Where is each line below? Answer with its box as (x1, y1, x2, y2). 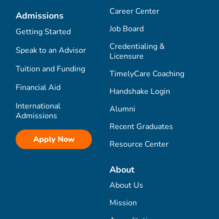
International (16, 100, 61, 111)
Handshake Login (109, 86, 170, 97)
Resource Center (109, 138, 169, 150)
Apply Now (33, 133, 75, 145)
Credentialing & (109, 41, 165, 52)
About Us (109, 179, 143, 191)
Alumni (109, 103, 135, 114)
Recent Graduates (109, 121, 173, 132)
